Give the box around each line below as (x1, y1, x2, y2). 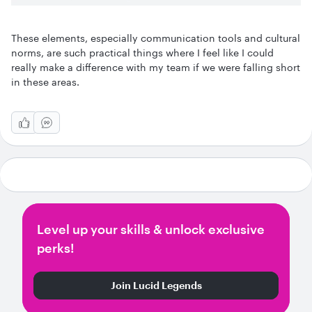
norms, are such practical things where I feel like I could (11, 46, 274, 58)
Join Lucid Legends (110, 279, 202, 291)
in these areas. (11, 75, 82, 88)
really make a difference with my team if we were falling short (11, 61, 300, 73)
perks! (37, 240, 75, 256)
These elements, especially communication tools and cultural (11, 31, 300, 44)
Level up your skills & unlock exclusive (37, 221, 265, 237)
